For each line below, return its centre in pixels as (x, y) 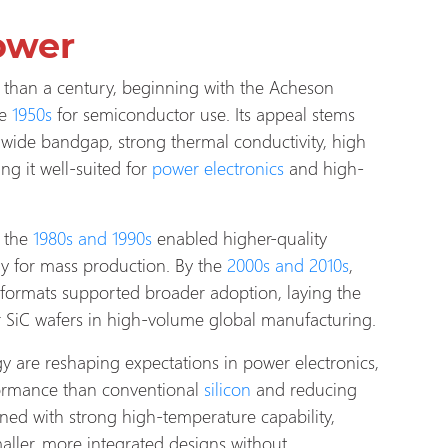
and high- (324, 167)
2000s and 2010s (288, 264)
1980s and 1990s (92, 237)
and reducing (306, 388)
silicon (230, 388)
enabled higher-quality (239, 237)
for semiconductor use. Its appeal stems (203, 113)
